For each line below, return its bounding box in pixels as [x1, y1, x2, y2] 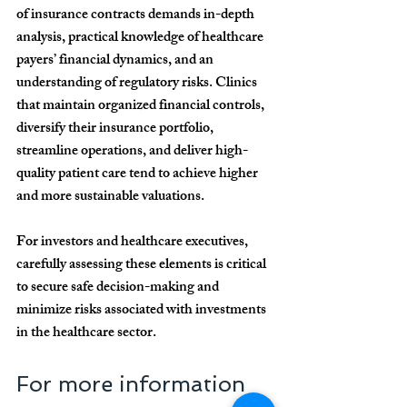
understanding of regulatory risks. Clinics [16, 71, 260, 98]
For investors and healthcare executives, [16, 230, 251, 257]
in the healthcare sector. [16, 321, 156, 348]
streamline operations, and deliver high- [16, 139, 248, 166]
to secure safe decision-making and [16, 275, 222, 303]
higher [219, 162, 261, 189]
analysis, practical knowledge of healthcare [16, 25, 266, 53]
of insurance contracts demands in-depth [16, 3, 257, 30]
